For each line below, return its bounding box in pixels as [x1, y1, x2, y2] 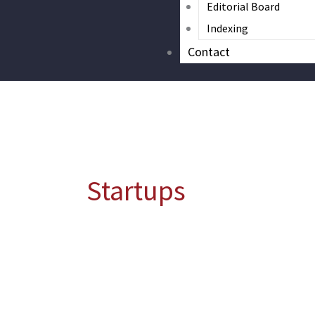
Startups [86, 173, 186, 208]
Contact [188, 43, 231, 60]
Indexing [206, 20, 248, 35]
